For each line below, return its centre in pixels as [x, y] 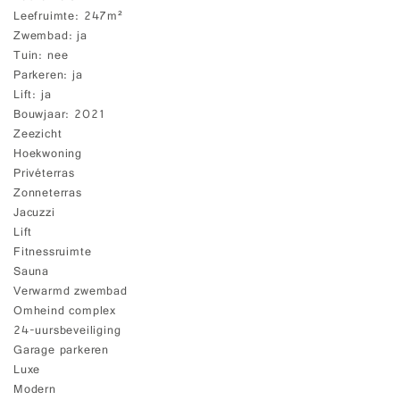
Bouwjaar [40, 116]
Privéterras [44, 175]
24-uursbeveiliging [67, 332]
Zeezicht [38, 135]
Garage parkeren [61, 351]
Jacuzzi [34, 214]
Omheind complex [65, 312]
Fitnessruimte [53, 253]
